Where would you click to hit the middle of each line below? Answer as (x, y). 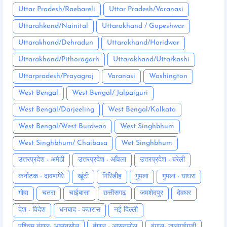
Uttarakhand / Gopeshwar (143, 26)
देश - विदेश (32, 210)
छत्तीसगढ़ (115, 194)
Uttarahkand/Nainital (53, 26)
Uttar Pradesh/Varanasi (146, 10)
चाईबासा (79, 194)
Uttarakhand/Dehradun (56, 43)
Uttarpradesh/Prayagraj (56, 77)
